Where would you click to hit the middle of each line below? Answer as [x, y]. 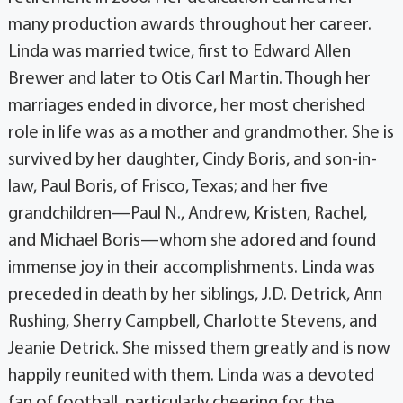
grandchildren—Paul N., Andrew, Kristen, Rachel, [187, 215]
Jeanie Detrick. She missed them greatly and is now [199, 349]
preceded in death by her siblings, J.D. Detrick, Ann [195, 296]
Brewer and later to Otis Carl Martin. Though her [189, 80]
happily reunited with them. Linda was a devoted [191, 376]
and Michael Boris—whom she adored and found [192, 242]
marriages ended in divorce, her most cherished [186, 107]
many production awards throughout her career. [189, 26]
